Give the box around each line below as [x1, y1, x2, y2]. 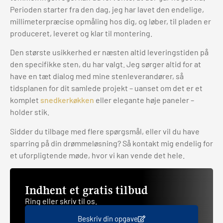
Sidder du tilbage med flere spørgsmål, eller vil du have [10, 126, 200, 136]
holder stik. [10, 107, 49, 117]
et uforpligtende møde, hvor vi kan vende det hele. [10, 150, 185, 160]
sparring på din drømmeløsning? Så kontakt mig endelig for [10, 138, 213, 148]
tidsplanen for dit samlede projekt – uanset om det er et [10, 83, 203, 93]
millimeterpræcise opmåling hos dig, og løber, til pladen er [10, 16, 211, 26]
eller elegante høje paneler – [94, 95, 194, 105]
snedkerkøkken [40, 95, 94, 105]
